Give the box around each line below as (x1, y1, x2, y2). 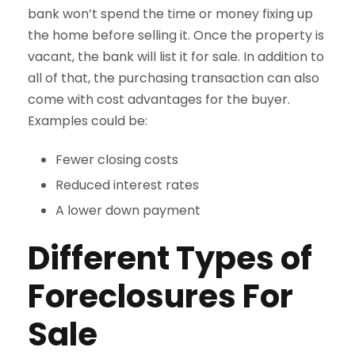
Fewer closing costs (55, 150, 178, 169)
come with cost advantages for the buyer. (28, 90, 290, 109)
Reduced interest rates (55, 175, 199, 194)
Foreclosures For (28, 273, 293, 319)
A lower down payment (55, 200, 200, 219)
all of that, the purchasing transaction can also (28, 68, 319, 87)
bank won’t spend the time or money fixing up (28, 4, 313, 23)
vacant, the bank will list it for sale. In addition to (28, 47, 324, 66)
